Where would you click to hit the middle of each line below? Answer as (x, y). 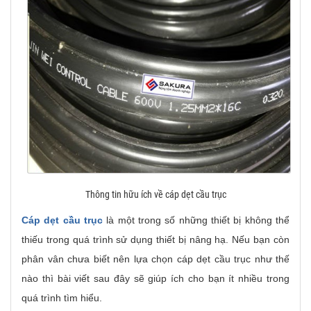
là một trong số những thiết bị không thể (196, 220)
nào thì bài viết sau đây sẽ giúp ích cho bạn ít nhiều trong (155, 278)
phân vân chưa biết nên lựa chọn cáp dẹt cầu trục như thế (155, 259)
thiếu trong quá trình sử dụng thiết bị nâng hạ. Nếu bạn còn (155, 239)
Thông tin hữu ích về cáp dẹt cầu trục (155, 194)
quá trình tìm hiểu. (62, 298)
